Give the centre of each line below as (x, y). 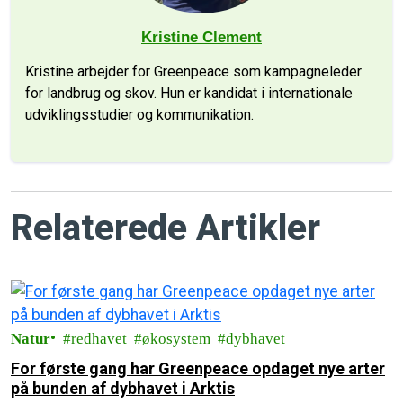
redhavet (99, 339)
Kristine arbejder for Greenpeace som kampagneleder (193, 72)
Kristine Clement (201, 37)
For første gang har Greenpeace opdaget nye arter (198, 368)
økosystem (176, 339)
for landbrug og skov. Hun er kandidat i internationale (189, 93)
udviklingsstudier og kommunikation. (139, 115)
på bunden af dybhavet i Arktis (123, 388)
